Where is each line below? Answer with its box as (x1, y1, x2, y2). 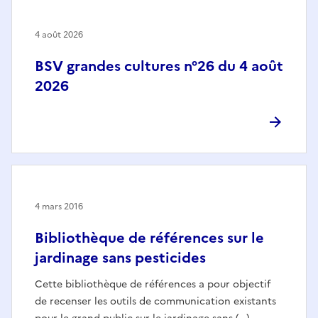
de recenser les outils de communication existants (35, 293, 276, 309)
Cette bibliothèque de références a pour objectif (35, 276, 270, 292)
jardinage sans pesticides (35, 246, 206, 268)
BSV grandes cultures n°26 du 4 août (35, 55, 283, 77)
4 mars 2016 (35, 199, 83, 213)
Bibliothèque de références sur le (35, 226, 264, 248)
